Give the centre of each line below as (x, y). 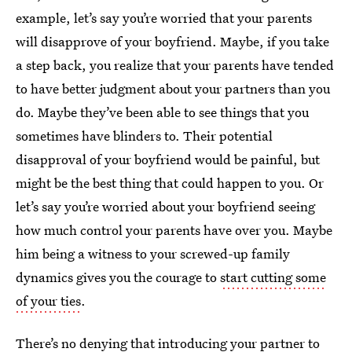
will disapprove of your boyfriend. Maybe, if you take (172, 42)
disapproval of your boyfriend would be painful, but (168, 159)
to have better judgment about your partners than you (173, 89)
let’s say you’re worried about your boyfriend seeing (165, 207)
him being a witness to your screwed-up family (153, 254)
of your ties (48, 301)
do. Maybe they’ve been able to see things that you (162, 112)
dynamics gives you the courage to (118, 277)
